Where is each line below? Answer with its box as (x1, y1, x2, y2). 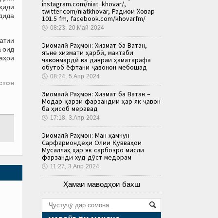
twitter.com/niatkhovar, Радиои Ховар (42, 6, 155, 16)
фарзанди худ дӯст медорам (42, 152, 131, 162)
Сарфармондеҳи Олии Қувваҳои (42, 138, 142, 147)
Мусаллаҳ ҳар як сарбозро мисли (42, 145, 144, 154)
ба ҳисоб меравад (42, 104, 98, 113)
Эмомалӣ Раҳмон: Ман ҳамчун (42, 130, 129, 140)
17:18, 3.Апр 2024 (50, 114, 100, 121)
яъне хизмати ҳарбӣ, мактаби (42, 48, 133, 57)
